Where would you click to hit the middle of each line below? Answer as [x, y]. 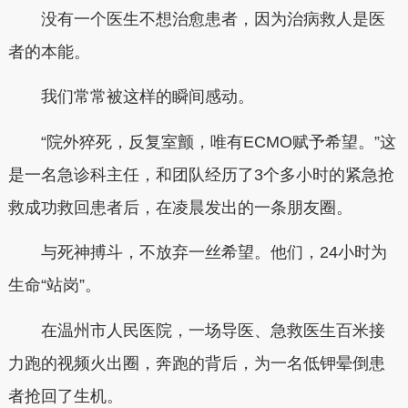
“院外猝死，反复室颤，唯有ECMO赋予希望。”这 [202, 142]
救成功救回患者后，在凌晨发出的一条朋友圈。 [180, 207]
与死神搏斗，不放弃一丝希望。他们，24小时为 [197, 252]
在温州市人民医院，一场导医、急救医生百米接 [196, 330]
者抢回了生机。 [65, 396]
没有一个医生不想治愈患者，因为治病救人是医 [196, 19]
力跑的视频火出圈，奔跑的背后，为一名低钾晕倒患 [196, 363]
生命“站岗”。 [54, 285]
